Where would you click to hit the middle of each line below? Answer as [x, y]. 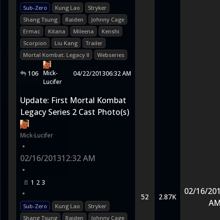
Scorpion [35, 43]
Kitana [57, 31]
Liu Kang [66, 43]
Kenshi [110, 31]
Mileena [83, 31]
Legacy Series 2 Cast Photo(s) [75, 112]
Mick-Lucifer [37, 135]
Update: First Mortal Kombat [73, 100]
